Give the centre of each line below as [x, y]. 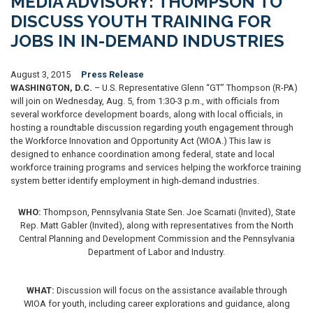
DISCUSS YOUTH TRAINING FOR [141, 21]
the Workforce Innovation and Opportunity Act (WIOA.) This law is [141, 141]
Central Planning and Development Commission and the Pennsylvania [156, 239]
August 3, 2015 [41, 74]
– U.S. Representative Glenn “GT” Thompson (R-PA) [196, 88]
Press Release [112, 74]
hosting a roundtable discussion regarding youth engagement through [152, 128]
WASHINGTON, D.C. [52, 88]
